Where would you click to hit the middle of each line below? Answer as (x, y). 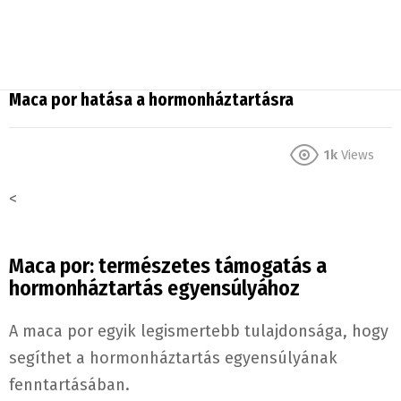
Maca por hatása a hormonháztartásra (151, 100)
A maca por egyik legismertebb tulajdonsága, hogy (199, 332)
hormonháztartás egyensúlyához (154, 289)
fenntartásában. (69, 385)
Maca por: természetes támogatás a (168, 266)
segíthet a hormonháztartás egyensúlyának (173, 358)
